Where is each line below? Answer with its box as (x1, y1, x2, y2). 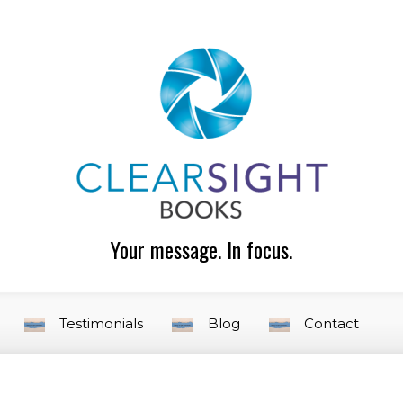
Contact (304, 315, 360, 332)
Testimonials (59, 315, 144, 332)
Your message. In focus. (111, 233, 292, 265)
